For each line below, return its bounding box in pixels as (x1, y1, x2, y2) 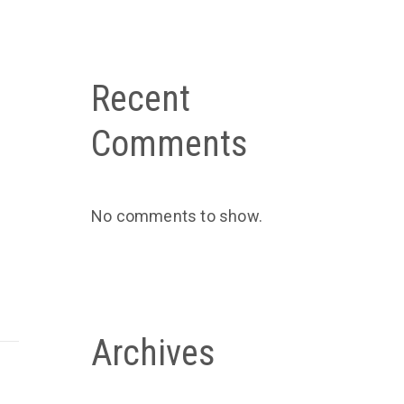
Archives (91, 331, 216, 374)
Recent (91, 77, 190, 120)
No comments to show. (91, 206, 262, 225)
